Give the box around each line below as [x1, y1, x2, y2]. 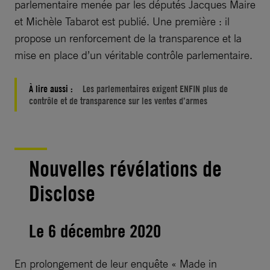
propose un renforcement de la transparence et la [14, 31, 242, 45]
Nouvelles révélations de [29, 155, 222, 183]
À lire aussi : [29, 83, 75, 95]
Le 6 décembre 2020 [29, 219, 161, 242]
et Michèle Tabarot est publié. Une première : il [14, 14, 230, 28]
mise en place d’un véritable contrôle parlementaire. [14, 48, 253, 62]
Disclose [29, 180, 95, 207]
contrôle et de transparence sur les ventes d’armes [29, 95, 207, 107]
